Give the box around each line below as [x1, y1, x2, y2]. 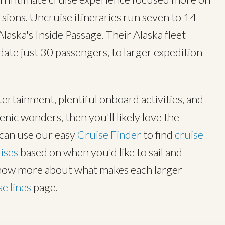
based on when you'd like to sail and [18, 145, 182, 159]
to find [141, 128, 175, 141]
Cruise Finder [77, 128, 141, 141]
